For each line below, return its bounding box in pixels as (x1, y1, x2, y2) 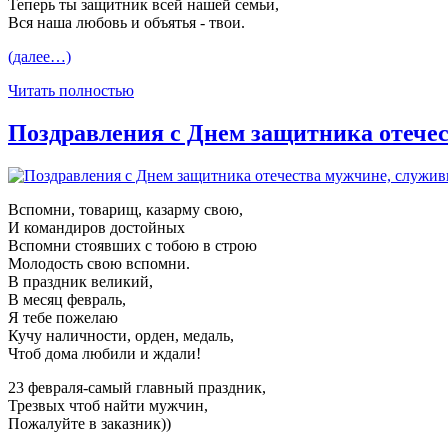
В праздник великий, (8, 273, 153, 291)
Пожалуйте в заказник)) (8, 415, 171, 433)
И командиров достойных (8, 219, 185, 237)
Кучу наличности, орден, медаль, (8, 327, 234, 345)
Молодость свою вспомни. (8, 255, 190, 273)
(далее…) (8, 48, 71, 66)
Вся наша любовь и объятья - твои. (8, 14, 245, 32)
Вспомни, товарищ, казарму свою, (8, 201, 243, 219)
